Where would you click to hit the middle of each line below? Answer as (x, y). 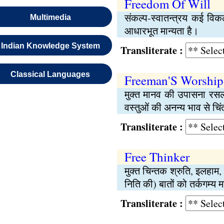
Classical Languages (50, 74)
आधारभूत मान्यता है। (161, 31)
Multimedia (50, 17)
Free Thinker (157, 157)
